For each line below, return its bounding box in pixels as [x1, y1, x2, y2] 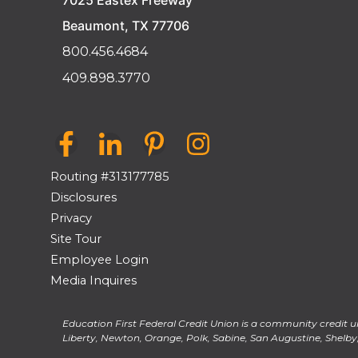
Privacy [50, 211, 92, 225]
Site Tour [50, 232, 101, 246]
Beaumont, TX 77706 [62, 18, 189, 34]
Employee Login [50, 253, 149, 267]
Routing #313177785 [50, 169, 169, 184]
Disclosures [50, 190, 117, 205]
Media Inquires [50, 273, 137, 288]
